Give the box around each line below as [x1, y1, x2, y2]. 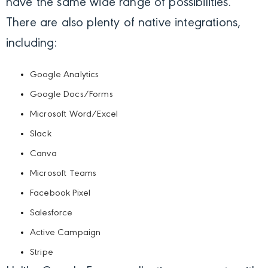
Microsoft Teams [30, 169, 97, 179]
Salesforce [30, 208, 73, 218]
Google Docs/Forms [30, 90, 113, 100]
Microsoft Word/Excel [30, 109, 118, 120]
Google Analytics [30, 70, 99, 80]
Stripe [30, 248, 53, 258]
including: [6, 37, 57, 51]
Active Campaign [30, 228, 101, 238]
